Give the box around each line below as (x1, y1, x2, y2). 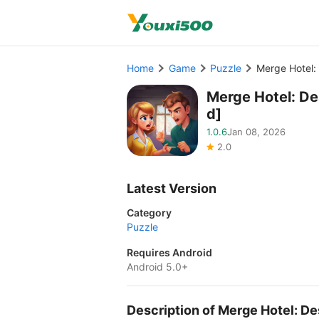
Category (127, 206, 172, 219)
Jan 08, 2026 (227, 126, 286, 137)
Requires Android (127, 246, 212, 258)
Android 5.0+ (127, 261, 188, 273)
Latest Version (127, 181, 216, 196)
